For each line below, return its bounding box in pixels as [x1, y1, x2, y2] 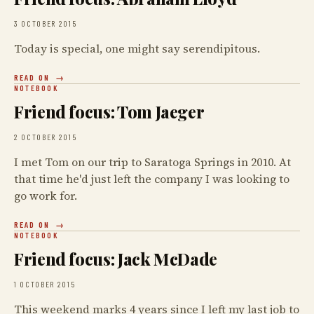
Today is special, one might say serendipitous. [14, 41, 260, 56]
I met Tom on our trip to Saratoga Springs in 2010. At [14, 154, 291, 170]
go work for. [14, 188, 77, 203]
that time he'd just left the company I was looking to [14, 171, 289, 186]
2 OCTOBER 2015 [14, 132, 77, 142]
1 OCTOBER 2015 [14, 279, 76, 289]
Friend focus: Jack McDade [14, 247, 217, 270]
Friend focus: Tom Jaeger [14, 100, 205, 123]
